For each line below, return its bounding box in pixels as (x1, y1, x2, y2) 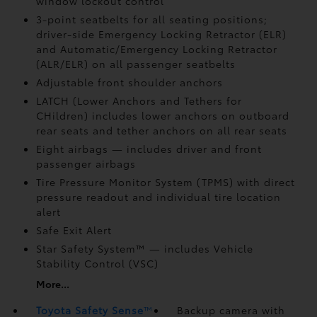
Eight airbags (35, 142, 112, 156)
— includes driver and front (111, 142, 262, 156)
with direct (236, 175, 295, 189)
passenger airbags (35, 156, 136, 171)
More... (35, 277, 69, 291)
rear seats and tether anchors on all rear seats (35, 123, 287, 137)
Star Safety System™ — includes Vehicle (35, 241, 253, 255)
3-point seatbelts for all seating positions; (35, 12, 267, 26)
